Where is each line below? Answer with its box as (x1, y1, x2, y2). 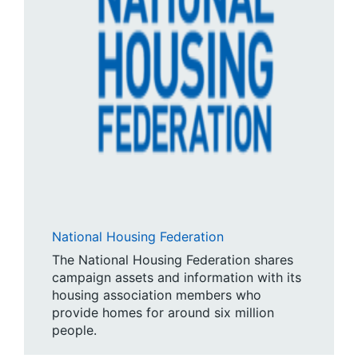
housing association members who (52, 286, 261, 303)
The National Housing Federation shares (52, 251, 293, 268)
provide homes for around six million (52, 304, 274, 320)
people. (52, 321, 97, 338)
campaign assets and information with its (52, 268, 301, 285)
